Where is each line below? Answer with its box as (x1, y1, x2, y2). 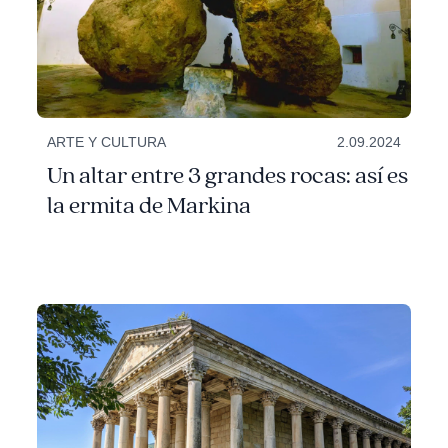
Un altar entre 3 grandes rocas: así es (47, 161, 409, 192)
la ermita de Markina (47, 191, 252, 222)
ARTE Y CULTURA (47, 134, 167, 151)
